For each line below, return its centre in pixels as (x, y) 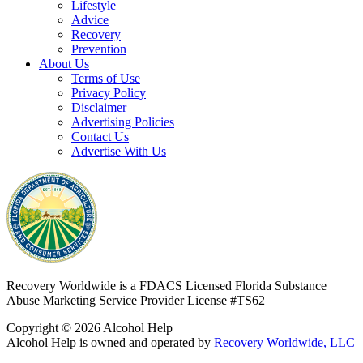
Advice (90, 20)
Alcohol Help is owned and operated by (110, 343)
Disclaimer (99, 108)
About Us (64, 64)
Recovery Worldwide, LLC (284, 343)
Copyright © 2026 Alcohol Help (90, 328)
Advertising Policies (123, 122)
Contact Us (100, 137)
